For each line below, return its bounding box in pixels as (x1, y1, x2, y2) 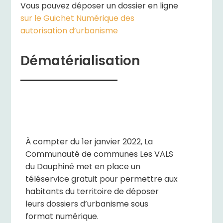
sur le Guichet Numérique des (20, 15, 134, 23)
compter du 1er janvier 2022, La (30, 138, 153, 146)
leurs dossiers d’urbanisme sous (25, 201, 148, 209)
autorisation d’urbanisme (20, 27, 118, 35)
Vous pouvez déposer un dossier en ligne (20, 2, 178, 10)
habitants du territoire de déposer (25, 188, 159, 196)
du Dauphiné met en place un (25, 163, 140, 171)
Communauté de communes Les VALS (25, 151, 173, 159)
